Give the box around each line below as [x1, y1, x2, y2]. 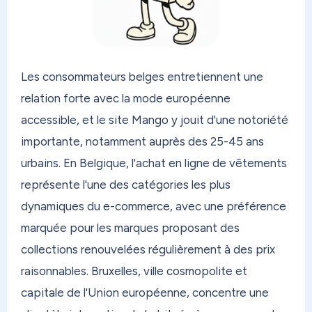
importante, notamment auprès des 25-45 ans [21, 134, 264, 148]
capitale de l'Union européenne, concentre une [21, 285, 269, 299]
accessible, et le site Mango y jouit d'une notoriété [21, 112, 288, 127]
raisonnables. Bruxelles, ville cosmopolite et [21, 263, 247, 278]
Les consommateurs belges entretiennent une [21, 69, 263, 84]
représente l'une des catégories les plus [21, 177, 231, 192]
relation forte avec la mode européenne [21, 91, 231, 105]
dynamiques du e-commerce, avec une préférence [21, 198, 286, 213]
